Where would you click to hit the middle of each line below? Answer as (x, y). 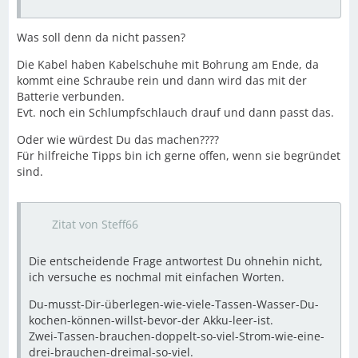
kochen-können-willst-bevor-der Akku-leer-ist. (151, 320)
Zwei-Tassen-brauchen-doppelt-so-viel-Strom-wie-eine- (177, 336)
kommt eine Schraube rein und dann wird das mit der (162, 80)
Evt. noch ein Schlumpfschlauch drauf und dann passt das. (175, 112)
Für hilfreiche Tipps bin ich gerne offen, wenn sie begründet (179, 155)
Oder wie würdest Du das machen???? (118, 139)
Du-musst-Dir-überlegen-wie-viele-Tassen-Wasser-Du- (174, 304)
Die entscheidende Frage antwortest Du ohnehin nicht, (176, 261)
